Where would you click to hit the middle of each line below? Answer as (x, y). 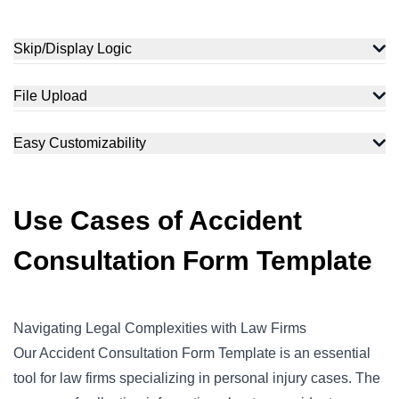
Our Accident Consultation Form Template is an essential (192, 353)
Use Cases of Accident (158, 220)
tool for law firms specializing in (114, 378)
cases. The (344, 378)
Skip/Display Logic (73, 49)
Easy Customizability (80, 143)
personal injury (261, 378)
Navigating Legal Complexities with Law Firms (160, 328)
